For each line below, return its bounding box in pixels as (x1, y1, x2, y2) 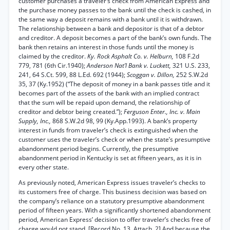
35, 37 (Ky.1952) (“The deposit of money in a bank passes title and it (18, 80, 210, 88)
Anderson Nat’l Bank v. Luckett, (87, 61, 172, 70)
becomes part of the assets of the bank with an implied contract (18, 89, 199, 98)
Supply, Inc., (18, 117, 52, 125)
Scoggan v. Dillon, (127, 70, 176, 79)
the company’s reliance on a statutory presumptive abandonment (18, 197, 204, 205)
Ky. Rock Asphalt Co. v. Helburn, (87, 52, 175, 61)
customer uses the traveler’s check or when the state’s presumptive (18, 135, 210, 144)
